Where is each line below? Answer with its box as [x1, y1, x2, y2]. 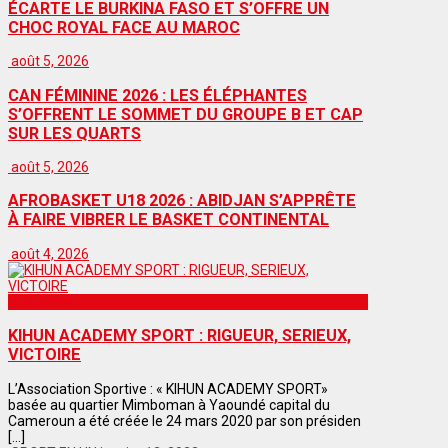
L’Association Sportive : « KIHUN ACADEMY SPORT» [8, 380, 328, 397]
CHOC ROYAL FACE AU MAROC [8, 17, 240, 37]
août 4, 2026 [11, 245, 89, 262]
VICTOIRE [8, 345, 81, 365]
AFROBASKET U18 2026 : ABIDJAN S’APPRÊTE [8, 191, 356, 211]
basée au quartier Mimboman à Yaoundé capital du [8, 396, 330, 413]
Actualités [8, 293, 72, 310]
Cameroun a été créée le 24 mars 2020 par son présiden [8, 412, 361, 429]
